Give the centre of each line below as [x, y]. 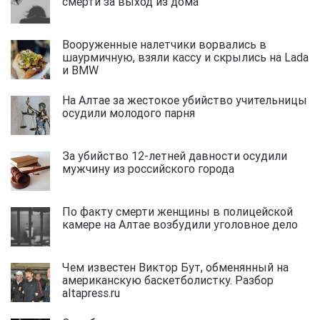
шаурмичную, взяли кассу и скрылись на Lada [185, 57]
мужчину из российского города [152, 168]
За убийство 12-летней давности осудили [175, 155]
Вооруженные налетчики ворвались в [164, 44]
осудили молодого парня [133, 112]
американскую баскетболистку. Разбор [168, 280]
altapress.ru [95, 292]
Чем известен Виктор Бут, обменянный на [175, 267]
